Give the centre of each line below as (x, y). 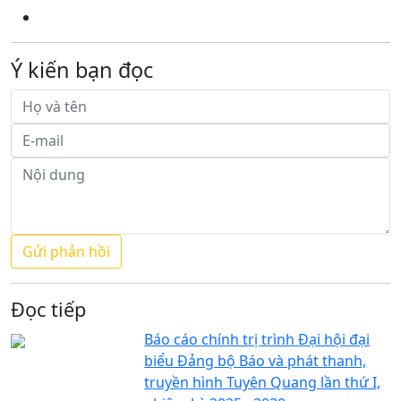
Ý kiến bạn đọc (82, 69)
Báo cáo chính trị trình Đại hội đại (257, 339)
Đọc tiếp (48, 309)
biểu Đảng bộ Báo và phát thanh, (256, 360)
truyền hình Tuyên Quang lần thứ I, (263, 382)
